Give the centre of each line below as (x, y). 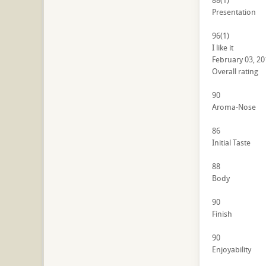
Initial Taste (231, 143)
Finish (222, 214)
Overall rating (235, 72)
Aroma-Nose (234, 107)
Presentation (234, 12)
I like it (222, 48)
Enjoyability (231, 250)
